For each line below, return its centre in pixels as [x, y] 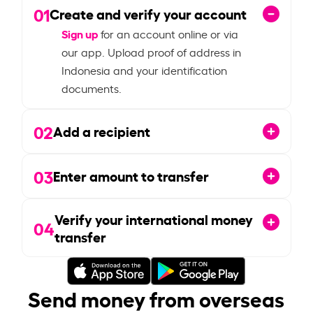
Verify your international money [154, 218]
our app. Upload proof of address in [152, 51]
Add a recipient [102, 131]
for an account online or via [168, 33]
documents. [92, 88]
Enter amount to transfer [131, 176]
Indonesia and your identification [145, 70]
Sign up [80, 33]
